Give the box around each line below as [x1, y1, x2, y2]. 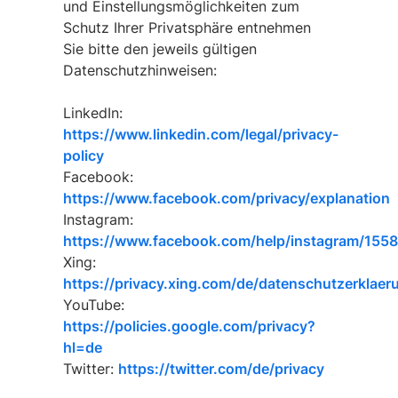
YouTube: [62, 296, 124, 314]
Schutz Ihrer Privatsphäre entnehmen [62, 19, 311, 36]
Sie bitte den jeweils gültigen [62, 40, 257, 58]
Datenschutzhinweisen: [62, 61, 217, 79]
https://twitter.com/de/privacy [117, 360, 324, 378]
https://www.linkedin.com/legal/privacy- [62, 125, 338, 143]
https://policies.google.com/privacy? [62, 317, 315, 335]
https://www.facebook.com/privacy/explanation [62, 189, 390, 207]
